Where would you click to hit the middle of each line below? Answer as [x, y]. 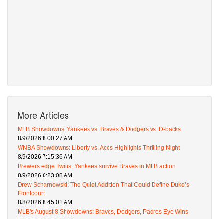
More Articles [43, 115]
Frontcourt [31, 193]
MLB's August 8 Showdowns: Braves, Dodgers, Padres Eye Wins [103, 212]
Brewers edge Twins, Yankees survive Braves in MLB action [97, 166]
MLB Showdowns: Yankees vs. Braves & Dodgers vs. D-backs [99, 129]
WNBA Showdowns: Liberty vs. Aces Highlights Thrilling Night [99, 148]
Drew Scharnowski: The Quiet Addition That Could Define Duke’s [103, 185]
